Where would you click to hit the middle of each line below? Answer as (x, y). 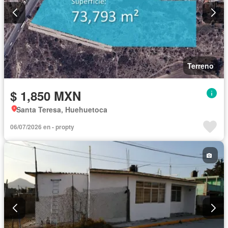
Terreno (201, 66)
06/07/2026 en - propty (42, 127)
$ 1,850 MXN (46, 96)
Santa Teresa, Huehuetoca (62, 110)
